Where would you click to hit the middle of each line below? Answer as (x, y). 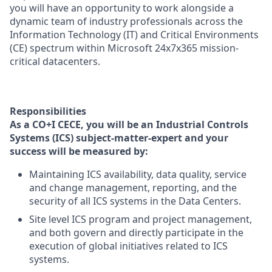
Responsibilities (48, 111)
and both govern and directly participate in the (136, 233)
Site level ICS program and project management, (141, 219)
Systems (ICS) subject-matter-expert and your (119, 138)
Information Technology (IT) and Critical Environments (134, 35)
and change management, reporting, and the (133, 188)
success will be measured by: (79, 151)
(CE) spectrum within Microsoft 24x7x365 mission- (124, 48)
